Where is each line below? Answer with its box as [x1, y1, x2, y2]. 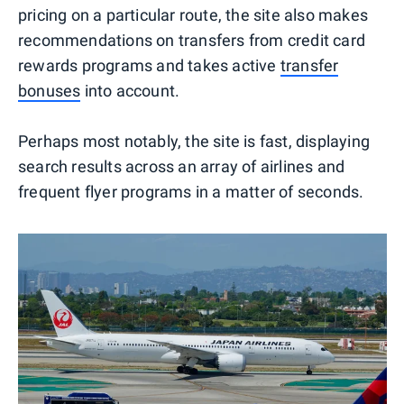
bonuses [18, 80, 81, 100]
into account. [80, 80, 180, 100]
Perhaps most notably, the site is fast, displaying [18, 131, 371, 151]
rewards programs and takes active [18, 55, 280, 75]
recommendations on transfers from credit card [18, 30, 366, 50]
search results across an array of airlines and [18, 156, 345, 176]
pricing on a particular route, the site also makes [18, 5, 369, 24]
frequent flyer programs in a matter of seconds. [18, 181, 364, 201]
